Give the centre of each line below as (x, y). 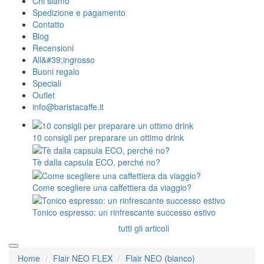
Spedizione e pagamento (79, 12)
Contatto (48, 24)
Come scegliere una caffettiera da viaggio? (112, 187)
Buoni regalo (56, 71)
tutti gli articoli (144, 228)
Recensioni (53, 47)
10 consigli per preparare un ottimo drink (108, 137)
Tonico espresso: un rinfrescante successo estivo (124, 212)
